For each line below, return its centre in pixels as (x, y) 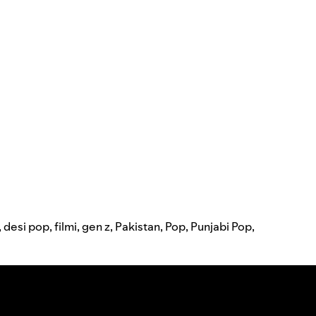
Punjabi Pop (221, 227)
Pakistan (138, 227)
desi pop (26, 227)
